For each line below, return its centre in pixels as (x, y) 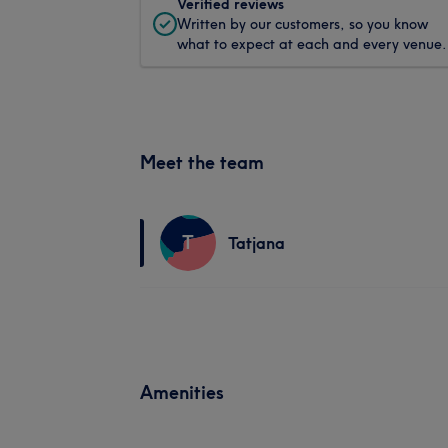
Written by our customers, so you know (302, 23)
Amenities (182, 392)
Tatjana (256, 242)
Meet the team (202, 162)
